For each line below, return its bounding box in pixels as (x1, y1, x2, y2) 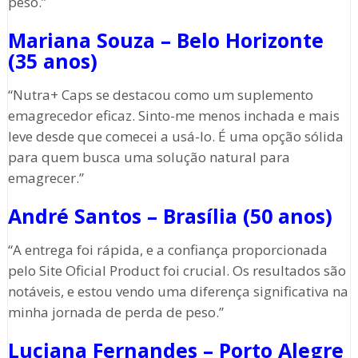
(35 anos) (7, 47, 97, 75)
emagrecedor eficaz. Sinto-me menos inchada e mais (7, 106, 340, 125)
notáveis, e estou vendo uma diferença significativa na (7, 282, 348, 301)
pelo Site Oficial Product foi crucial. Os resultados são (7, 261, 346, 280)
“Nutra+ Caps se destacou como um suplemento (7, 86, 313, 105)
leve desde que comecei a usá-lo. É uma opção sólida (7, 127, 344, 146)
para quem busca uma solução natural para (7, 148, 290, 167)
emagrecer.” (7, 169, 84, 188)
